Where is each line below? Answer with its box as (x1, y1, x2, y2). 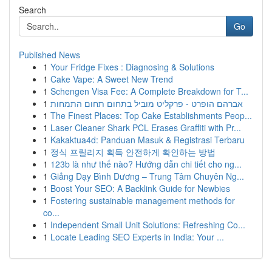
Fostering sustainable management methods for (50, 194, 235, 206)
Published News (19, 49, 80, 61)
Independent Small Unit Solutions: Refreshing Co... (50, 219, 245, 231)
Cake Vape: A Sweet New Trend (50, 73, 173, 85)
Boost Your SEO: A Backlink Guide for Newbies (50, 182, 230, 194)
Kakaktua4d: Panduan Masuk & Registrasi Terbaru (50, 134, 245, 146)
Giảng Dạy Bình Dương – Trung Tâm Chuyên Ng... (50, 170, 244, 182)
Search (19, 4, 46, 16)
